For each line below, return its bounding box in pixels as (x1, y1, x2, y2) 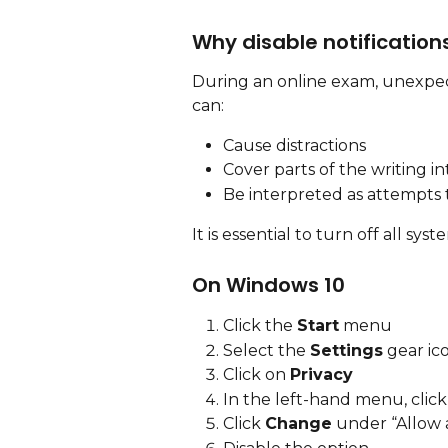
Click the (223, 316, 297, 336)
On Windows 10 (192, 271, 345, 300)
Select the (223, 340, 310, 360)
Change (265, 414, 332, 434)
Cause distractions (223, 136, 366, 155)
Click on (223, 365, 290, 385)
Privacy (290, 365, 353, 385)
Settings (310, 340, 383, 360)
